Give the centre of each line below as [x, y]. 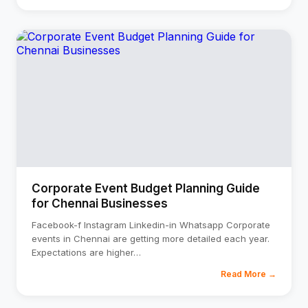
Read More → [249, 274]
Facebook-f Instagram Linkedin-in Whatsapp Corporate [151, 225]
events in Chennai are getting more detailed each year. [151, 239]
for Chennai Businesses [100, 203]
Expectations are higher [82, 252]
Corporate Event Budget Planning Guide [146, 188]
